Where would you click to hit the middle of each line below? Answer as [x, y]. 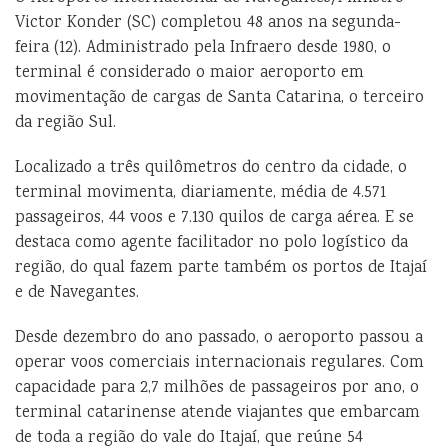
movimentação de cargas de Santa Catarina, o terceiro [219, 98]
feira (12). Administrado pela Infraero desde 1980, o [203, 48]
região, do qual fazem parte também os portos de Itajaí [221, 268]
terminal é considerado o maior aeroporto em [189, 73]
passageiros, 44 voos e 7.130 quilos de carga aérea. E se [214, 218]
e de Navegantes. [77, 293]
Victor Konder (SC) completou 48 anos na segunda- [208, 23]
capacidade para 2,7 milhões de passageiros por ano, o [217, 388]
